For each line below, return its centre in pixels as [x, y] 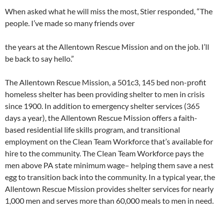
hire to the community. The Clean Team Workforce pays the [104, 153]
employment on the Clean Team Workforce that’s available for [109, 141]
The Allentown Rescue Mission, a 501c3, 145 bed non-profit [106, 82]
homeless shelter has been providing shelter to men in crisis [105, 94]
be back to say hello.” [39, 58]
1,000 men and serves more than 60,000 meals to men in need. [109, 200]
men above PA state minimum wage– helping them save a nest [109, 165]
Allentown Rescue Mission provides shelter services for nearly [109, 188]
